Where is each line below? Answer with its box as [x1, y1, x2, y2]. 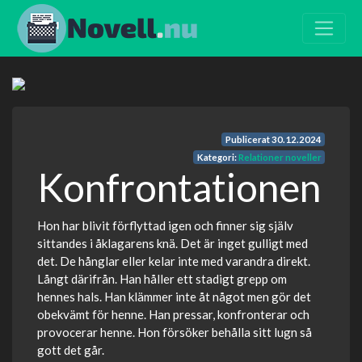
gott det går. [37, 343, 104, 357]
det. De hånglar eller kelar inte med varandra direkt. [37, 254, 310, 268]
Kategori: [196, 152, 238, 163]
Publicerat [225, 134, 271, 145]
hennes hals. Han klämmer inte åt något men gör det [37, 289, 311, 304]
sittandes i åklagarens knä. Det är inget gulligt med [37, 236, 308, 250]
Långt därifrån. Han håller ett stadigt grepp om [37, 271, 287, 286]
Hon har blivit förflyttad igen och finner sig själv [37, 218, 293, 233]
